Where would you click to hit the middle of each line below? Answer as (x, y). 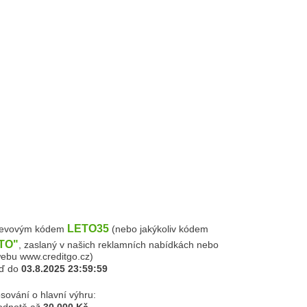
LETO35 (88, 229)
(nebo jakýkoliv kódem (159, 229)
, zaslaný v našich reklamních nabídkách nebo (119, 245)
